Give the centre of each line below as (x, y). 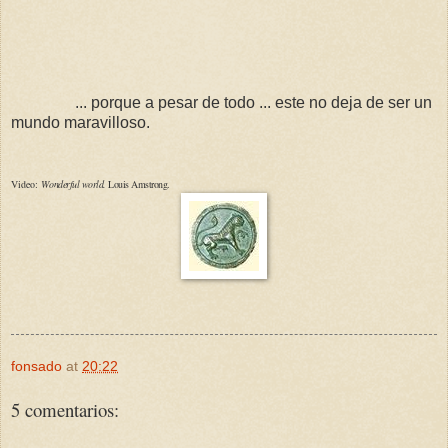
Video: (26, 183)
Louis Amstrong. (137, 183)
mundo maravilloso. (80, 122)
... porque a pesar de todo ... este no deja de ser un (221, 102)
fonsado (36, 365)
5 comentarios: (65, 409)
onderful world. (77, 183)
